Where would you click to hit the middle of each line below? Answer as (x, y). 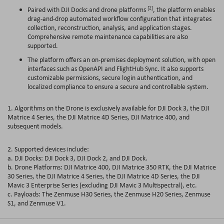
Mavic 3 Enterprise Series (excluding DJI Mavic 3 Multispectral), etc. (102, 185)
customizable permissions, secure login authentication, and (110, 77)
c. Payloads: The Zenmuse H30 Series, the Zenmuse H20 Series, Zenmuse (109, 194)
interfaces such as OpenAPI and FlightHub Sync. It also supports (115, 68)
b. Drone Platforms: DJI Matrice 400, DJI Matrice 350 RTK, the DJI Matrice (112, 167)
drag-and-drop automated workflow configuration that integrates (119, 18)
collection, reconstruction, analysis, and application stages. (110, 27)
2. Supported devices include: (48, 149)
